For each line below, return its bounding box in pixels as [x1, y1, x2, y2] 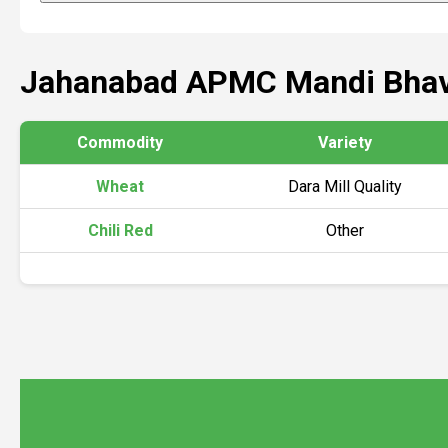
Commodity [77, 133, 163, 152]
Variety [318, 133, 372, 152]
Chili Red [87, 221, 153, 240]
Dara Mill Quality [288, 177, 402, 196]
